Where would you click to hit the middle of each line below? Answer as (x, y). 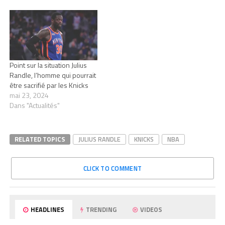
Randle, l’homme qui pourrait (52, 75)
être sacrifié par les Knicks (49, 85)
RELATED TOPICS (40, 139)
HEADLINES (47, 210)
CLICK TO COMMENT (113, 168)
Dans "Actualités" (34, 105)
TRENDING (101, 210)
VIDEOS (151, 210)
